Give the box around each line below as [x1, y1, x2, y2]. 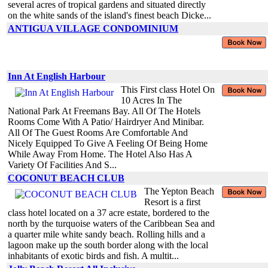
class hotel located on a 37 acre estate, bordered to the [8, 207, 209, 218]
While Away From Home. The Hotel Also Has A [8, 148, 192, 159]
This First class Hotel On [121, 84, 215, 95]
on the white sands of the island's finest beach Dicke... [8, 10, 211, 20]
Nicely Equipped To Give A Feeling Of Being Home [8, 138, 208, 148]
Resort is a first [144, 196, 200, 207]
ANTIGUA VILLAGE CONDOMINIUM [8, 23, 178, 33]
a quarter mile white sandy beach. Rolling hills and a [8, 229, 205, 239]
